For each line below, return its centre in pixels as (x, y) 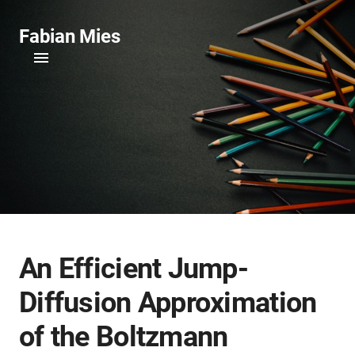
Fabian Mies (70, 36)
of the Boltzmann (124, 337)
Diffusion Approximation (168, 303)
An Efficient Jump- (134, 269)
